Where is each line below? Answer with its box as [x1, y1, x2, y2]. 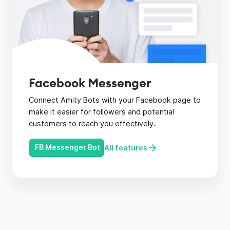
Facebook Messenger [29, 74, 151, 90]
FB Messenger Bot [35, 142, 100, 151]
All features [104, 143, 147, 152]
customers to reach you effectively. [29, 119, 156, 128]
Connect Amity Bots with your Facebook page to [29, 95, 201, 104]
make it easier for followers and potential [29, 107, 174, 116]
